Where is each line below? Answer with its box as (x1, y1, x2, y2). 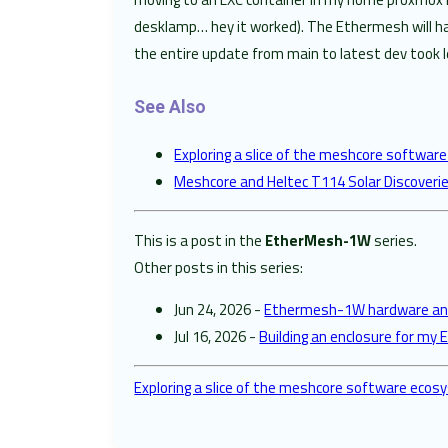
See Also (134, 97, 207, 118)
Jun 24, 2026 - (174, 297, 265, 321)
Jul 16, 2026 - (174, 324, 260, 348)
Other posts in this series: (134, 255, 304, 279)
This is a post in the (134, 228, 266, 252)
